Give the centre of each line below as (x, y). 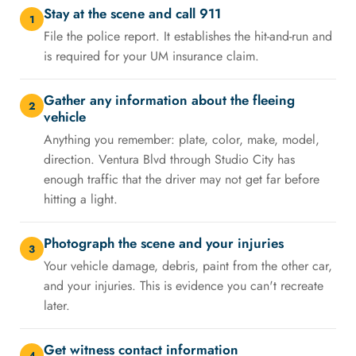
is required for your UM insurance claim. (151, 56)
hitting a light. (81, 199)
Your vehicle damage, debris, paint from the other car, (188, 266)
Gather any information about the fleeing (169, 101)
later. (57, 306)
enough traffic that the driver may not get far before (182, 180)
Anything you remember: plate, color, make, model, (182, 140)
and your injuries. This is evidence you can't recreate (184, 286)
